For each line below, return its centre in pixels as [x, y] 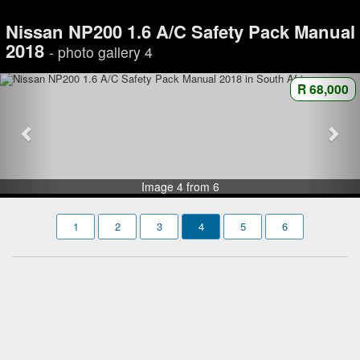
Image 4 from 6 [180, 186]
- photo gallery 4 [100, 51]
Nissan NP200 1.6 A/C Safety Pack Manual [180, 31]
